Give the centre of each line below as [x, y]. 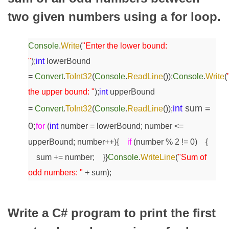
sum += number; [61, 157]
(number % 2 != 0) [164, 142]
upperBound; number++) [72, 142]
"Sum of [192, 157]
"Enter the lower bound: [125, 46]
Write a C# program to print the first [112, 213]
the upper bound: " [61, 92]
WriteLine [158, 157]
